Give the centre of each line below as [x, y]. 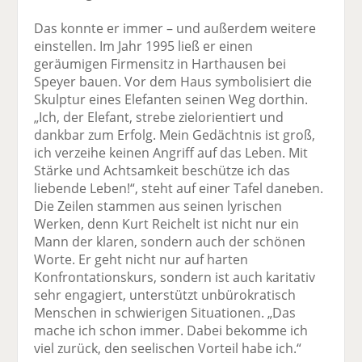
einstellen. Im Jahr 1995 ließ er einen [144, 46]
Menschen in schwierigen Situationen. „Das [165, 312]
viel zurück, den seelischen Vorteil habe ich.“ [168, 348]
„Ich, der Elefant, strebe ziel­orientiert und [159, 117]
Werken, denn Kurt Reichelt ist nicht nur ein [167, 223]
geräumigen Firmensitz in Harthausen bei [160, 63]
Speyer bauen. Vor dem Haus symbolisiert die [173, 81]
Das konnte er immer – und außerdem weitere [175, 28]
